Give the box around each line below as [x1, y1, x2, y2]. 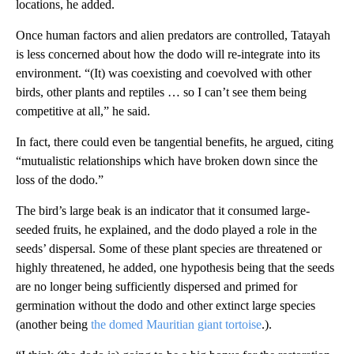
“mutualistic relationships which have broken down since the [16, 153, 318, 168]
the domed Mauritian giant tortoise [91, 317, 262, 331]
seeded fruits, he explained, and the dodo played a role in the [16, 222, 317, 236]
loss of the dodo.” [16, 172, 104, 186]
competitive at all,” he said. [16, 104, 150, 118]
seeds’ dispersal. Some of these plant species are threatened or [16, 241, 322, 255]
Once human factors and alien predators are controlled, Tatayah [16, 28, 330, 42]
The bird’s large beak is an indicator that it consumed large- [16, 203, 310, 217]
